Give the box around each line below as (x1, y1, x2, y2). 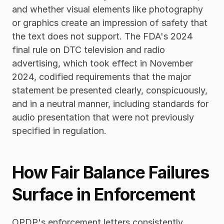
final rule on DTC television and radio (12, 44, 165, 55)
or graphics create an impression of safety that (12, 17, 207, 28)
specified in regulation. (12, 125, 106, 136)
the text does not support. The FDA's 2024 (12, 31, 193, 42)
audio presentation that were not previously (12, 112, 194, 123)
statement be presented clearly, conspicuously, (12, 85, 207, 96)
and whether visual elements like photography (12, 4, 203, 15)
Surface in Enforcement (12, 184, 195, 205)
